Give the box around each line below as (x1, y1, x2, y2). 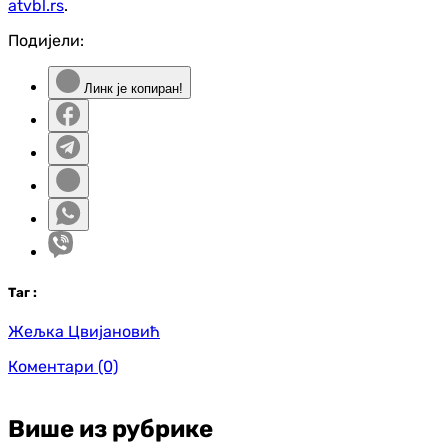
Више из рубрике (8, 414, 213, 443)
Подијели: (8, 31, 84, 51)
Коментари (8, 356, 94, 376)
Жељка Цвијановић (8, 321, 160, 341)
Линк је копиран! (80, 81, 183, 97)
